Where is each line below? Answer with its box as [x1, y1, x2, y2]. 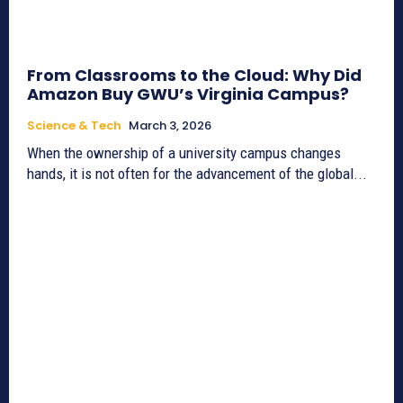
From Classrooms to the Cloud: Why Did [27, 63, 362, 86]
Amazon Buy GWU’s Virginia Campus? [27, 82, 349, 105]
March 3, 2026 [129, 116, 211, 134]
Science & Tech [27, 116, 121, 134]
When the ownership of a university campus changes [27, 143, 341, 162]
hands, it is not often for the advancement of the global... [27, 164, 367, 183]
